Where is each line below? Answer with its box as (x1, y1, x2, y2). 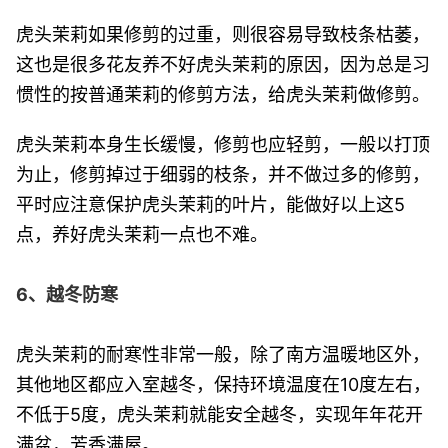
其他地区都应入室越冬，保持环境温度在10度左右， (16, 373, 431, 395)
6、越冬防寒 (16, 283, 118, 305)
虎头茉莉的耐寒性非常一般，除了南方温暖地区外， (16, 343, 430, 365)
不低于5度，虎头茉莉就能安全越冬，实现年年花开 (16, 403, 423, 425)
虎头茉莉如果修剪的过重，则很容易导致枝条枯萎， (16, 23, 430, 45)
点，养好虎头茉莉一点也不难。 (16, 223, 268, 245)
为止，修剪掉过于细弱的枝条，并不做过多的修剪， (16, 163, 430, 185)
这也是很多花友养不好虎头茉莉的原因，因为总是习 (16, 53, 430, 75)
